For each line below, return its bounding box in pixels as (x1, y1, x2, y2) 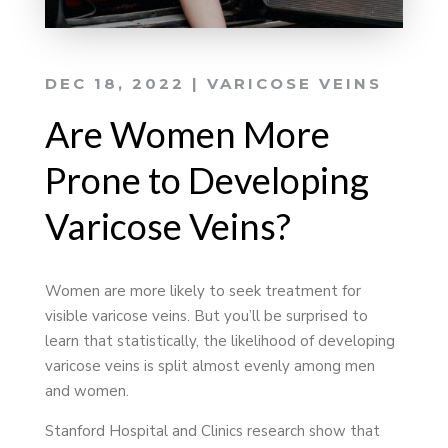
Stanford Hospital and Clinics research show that (44, 420, 380, 441)
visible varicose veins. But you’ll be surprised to (44, 305, 368, 326)
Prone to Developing (44, 157, 369, 202)
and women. (44, 380, 129, 401)
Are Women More (44, 111, 330, 156)
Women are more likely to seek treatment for (44, 280, 361, 301)
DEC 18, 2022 (44, 73, 185, 93)
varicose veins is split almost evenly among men (44, 355, 375, 376)
